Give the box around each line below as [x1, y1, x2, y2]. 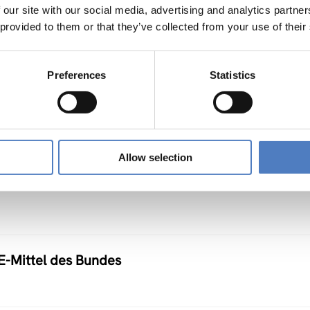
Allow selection [118, 152, 192, 164]
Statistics [210, 69, 255, 81]
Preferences [47, 69, 107, 81]
